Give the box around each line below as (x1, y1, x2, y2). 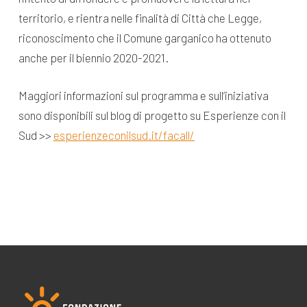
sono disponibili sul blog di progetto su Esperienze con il (18, 108, 286, 122)
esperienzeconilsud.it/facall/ (53, 127, 195, 142)
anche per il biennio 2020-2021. (18, 51, 169, 65)
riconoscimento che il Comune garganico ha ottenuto (18, 31, 271, 45)
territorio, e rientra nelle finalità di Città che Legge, (18, 11, 262, 25)
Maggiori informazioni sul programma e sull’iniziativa (18, 88, 269, 102)
